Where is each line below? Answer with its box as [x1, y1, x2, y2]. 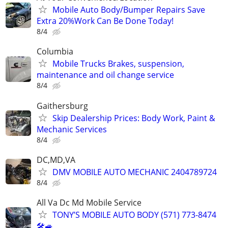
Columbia [37, 46, 73, 58]
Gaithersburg [37, 100, 88, 111]
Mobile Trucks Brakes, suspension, [52, 58, 184, 70]
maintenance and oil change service [37, 69, 174, 81]
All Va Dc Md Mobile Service [37, 196, 141, 208]
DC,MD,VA [37, 154, 75, 165]
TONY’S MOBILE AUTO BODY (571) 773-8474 [52, 209, 216, 220]
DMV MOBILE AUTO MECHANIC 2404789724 [52, 166, 217, 178]
